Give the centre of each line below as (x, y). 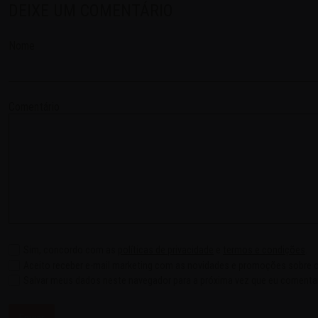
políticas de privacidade (166, 250)
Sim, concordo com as (71, 250)
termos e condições (264, 250)
